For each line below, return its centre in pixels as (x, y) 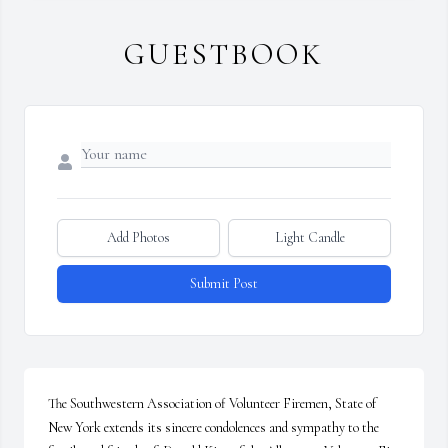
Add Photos (138, 238)
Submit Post (224, 284)
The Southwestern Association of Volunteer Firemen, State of (212, 404)
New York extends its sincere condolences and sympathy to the (213, 428)
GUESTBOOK (224, 55)
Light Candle (309, 238)
